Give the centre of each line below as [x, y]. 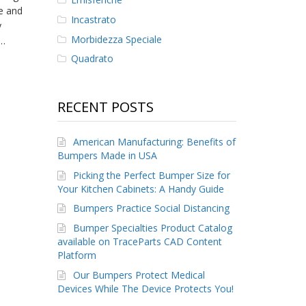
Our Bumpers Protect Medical [139, 275]
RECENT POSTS [105, 107]
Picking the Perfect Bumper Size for [151, 175]
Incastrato [93, 19]
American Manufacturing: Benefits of [154, 142]
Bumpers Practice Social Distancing [151, 208]
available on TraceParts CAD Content [139, 241]
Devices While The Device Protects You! [145, 288]
